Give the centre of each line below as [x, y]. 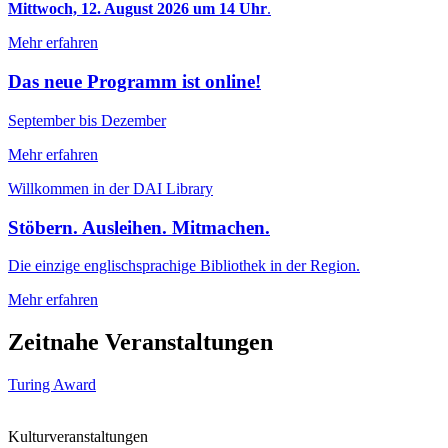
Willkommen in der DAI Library [110, 188]
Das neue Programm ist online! [134, 82]
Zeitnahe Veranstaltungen [140, 342]
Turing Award [52, 385]
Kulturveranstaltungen [78, 437]
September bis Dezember [87, 120]
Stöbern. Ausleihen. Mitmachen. [139, 227]
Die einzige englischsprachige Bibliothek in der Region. [184, 266]
